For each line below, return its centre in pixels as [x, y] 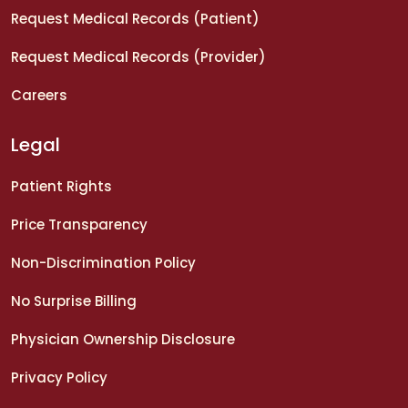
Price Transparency [79, 224]
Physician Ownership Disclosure [123, 339]
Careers [39, 95]
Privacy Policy [59, 377]
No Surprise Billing [74, 301]
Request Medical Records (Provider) [138, 56]
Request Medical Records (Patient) [135, 18]
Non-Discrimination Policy [103, 262]
